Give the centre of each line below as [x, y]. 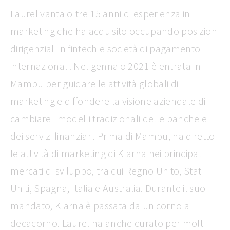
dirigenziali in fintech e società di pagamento [106, 49]
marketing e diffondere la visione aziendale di [108, 101]
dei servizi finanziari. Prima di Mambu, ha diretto [113, 136]
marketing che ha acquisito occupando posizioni [115, 31]
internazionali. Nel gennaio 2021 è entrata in [106, 66]
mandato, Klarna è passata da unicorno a [100, 206]
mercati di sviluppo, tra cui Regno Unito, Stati [107, 171]
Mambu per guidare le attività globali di [94, 84]
